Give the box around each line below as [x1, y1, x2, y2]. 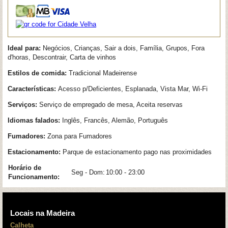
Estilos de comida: [8, 69, 69, 77]
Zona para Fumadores [47, 132, 112, 140]
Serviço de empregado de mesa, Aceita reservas [39, 100, 183, 108]
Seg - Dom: [71, 168, 105, 177]
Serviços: [8, 100, 39, 108]
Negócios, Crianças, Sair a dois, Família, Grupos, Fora [43, 44, 205, 52]
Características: [8, 85, 58, 93]
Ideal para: [8, 44, 43, 52]
